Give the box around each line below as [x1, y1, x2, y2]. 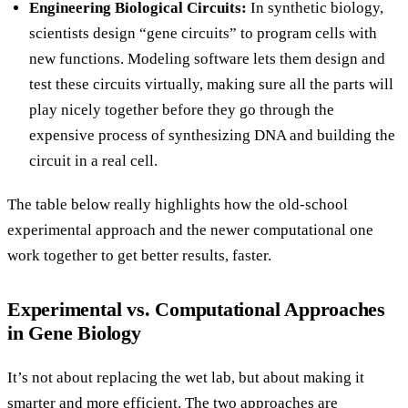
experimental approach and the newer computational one [7, 221, 373, 240]
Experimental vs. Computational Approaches [7, 298, 385, 321]
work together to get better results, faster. [7, 247, 271, 265]
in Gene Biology [7, 321, 141, 345]
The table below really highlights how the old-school [7, 196, 348, 214]
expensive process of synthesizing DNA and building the [29, 127, 395, 145]
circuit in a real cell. [29, 152, 158, 170]
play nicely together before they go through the [29, 101, 334, 119]
